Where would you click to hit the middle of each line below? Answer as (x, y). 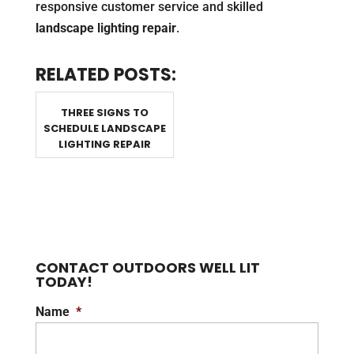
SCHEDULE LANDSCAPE (104, 129)
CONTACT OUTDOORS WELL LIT (147, 268)
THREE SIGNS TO (104, 113)
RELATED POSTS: (105, 75)
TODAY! (64, 282)
